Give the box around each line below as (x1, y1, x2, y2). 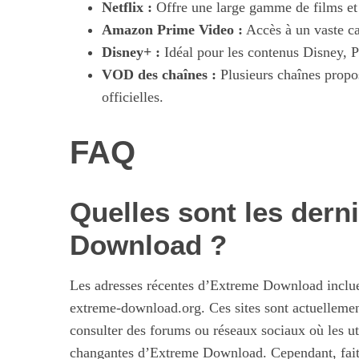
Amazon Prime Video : (102, 22, 243, 38)
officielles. (102, 89, 163, 105)
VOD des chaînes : (102, 67, 216, 83)
